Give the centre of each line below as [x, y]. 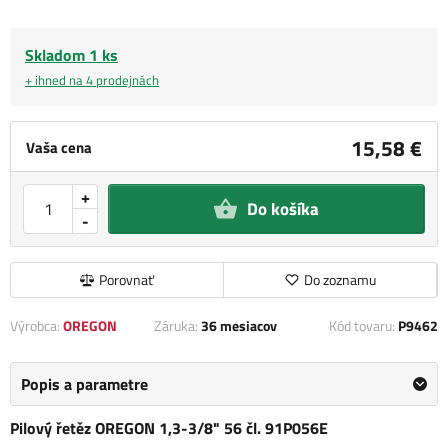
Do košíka [282, 208]
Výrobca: [36, 325]
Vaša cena [59, 147]
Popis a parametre [84, 383]
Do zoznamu [339, 279]
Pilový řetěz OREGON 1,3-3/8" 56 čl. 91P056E [169, 427]
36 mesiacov [239, 325]
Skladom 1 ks [71, 55]
